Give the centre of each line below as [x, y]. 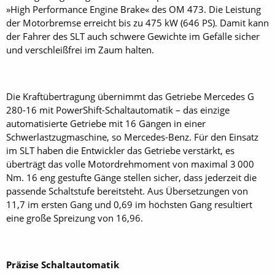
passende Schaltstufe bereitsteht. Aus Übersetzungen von [127, 191]
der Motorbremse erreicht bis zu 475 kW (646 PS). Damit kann [137, 23]
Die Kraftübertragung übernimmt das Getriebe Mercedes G [131, 97]
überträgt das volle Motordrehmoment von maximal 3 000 [130, 164]
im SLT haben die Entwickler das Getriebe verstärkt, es [120, 151]
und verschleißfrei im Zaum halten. [80, 50]
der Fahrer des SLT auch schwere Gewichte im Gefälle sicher [133, 37]
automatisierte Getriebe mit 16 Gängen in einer [106, 124]
